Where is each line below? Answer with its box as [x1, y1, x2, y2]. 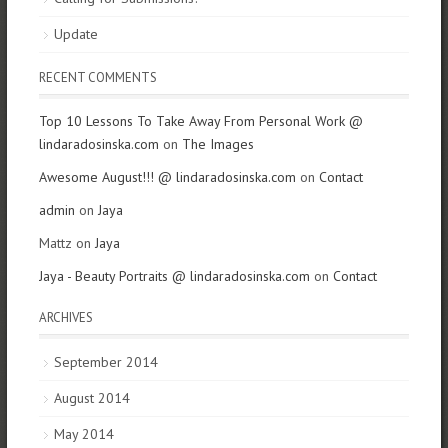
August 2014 [53, 389, 130, 408]
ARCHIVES [38, 309, 93, 327]
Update [53, 25, 98, 44]
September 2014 [53, 353, 158, 372]
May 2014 [53, 425, 114, 444]
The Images [181, 135, 254, 154]
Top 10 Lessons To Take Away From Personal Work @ [38, 112, 363, 131]
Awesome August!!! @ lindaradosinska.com [38, 168, 296, 187]
